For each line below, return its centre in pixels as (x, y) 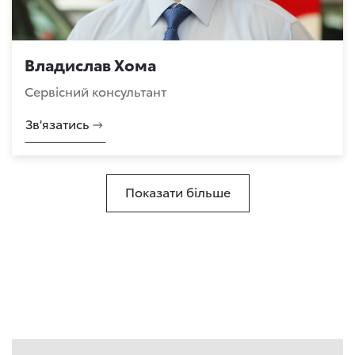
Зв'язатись (57, 123)
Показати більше (177, 191)
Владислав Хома (90, 64)
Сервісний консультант (95, 91)
